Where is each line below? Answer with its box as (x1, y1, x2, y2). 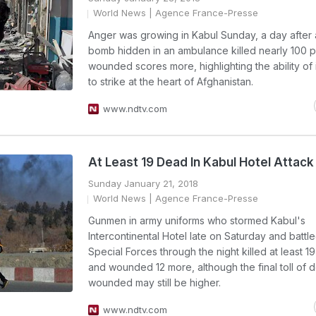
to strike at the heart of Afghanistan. (88, 75, 253, 87)
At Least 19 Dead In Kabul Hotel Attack (88, 155, 314, 169)
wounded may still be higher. (88, 276, 221, 288)
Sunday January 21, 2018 (88, 178, 198, 189)
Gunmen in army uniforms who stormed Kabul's (88, 214, 305, 226)
